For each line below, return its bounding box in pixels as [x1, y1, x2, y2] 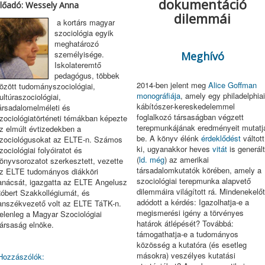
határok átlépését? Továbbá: [136, 218, 234, 229]
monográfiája [136, 90, 180, 101]
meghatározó [54, 38, 99, 49]
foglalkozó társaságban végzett [136, 111, 244, 122]
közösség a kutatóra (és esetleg [136, 239, 247, 250]
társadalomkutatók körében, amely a [136, 164, 261, 176]
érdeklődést [201, 132, 241, 144]
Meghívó [180, 49, 224, 63]
